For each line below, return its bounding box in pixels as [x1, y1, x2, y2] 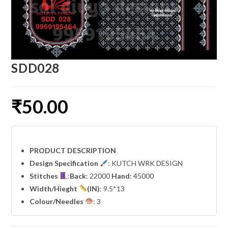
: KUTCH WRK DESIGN [108, 158, 183, 167]
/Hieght [51, 184, 79, 193]
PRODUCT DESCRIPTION [30, 146, 117, 155]
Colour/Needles [30, 196, 85, 206]
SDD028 [11, 60, 60, 75]
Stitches [30, 171, 60, 180]
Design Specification [30, 158, 100, 167]
